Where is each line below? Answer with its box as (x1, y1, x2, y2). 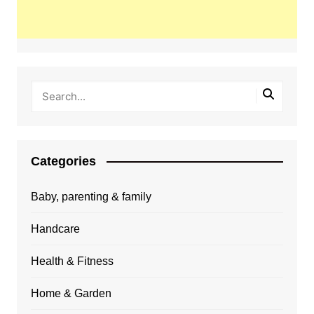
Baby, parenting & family (30, 190, 151, 203)
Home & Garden (30, 287, 111, 299)
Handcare (30, 222, 80, 235)
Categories (30, 153, 96, 168)
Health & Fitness (30, 254, 114, 267)
